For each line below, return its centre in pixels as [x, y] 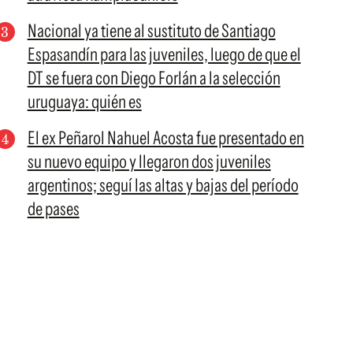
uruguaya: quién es [84, 102]
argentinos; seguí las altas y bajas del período [163, 185]
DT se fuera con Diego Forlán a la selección [154, 78]
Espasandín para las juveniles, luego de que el [164, 54]
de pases [53, 209]
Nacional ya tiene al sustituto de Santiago [151, 31]
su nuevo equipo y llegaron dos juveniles [149, 162]
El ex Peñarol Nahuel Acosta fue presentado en [165, 138]
